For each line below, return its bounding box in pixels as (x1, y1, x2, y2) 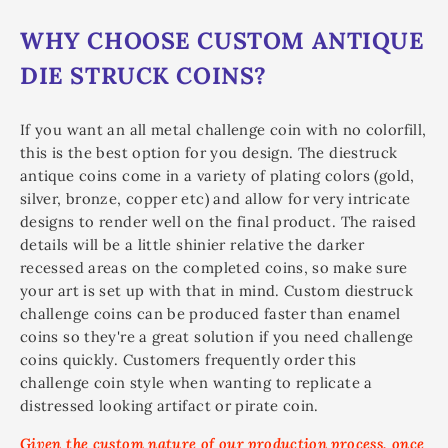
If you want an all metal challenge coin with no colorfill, (20, 119, 427, 139)
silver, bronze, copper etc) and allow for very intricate (20, 188, 411, 208)
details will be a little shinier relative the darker (20, 234, 365, 254)
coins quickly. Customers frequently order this (20, 349, 356, 369)
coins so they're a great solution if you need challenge (20, 326, 414, 346)
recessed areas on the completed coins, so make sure (20, 257, 408, 277)
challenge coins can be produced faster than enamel (20, 303, 401, 323)
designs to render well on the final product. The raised (20, 211, 417, 231)
